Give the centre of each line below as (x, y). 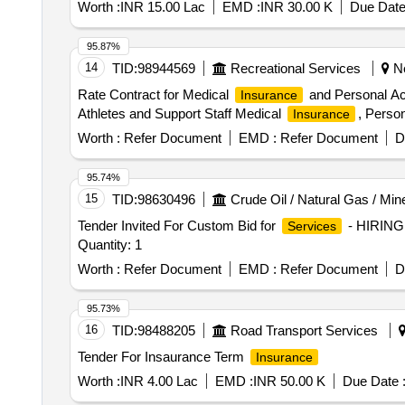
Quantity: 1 (109, 245)
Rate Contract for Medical (155, 94)
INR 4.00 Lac (159, 381)
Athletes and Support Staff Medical (181, 113)
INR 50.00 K (289, 381)
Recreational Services (295, 68)
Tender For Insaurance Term (162, 357)
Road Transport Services (304, 330)
